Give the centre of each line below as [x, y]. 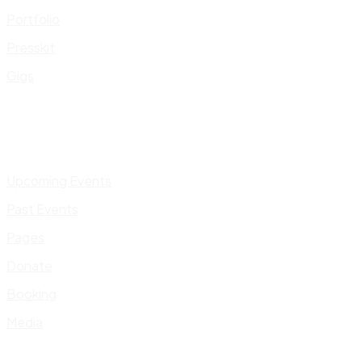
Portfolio [33, 19]
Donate [29, 265]
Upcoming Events [59, 181]
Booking [32, 294]
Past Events [42, 209]
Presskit [31, 47]
